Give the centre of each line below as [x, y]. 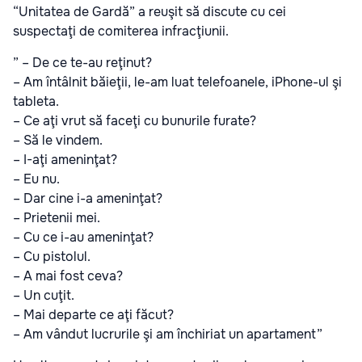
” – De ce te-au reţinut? [82, 62]
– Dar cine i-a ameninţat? [88, 198]
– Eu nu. [36, 179]
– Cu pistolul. [52, 256]
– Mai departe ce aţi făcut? [93, 314]
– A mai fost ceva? [68, 276]
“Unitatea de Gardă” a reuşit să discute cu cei [149, 11]
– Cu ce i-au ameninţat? [83, 237]
